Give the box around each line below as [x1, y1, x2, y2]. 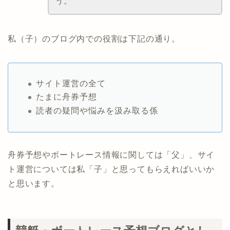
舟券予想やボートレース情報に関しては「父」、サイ [8, 150, 215, 160]
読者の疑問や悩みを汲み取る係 [36, 106, 158, 116]
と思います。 [8, 179, 60, 188]
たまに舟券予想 [36, 92, 97, 102]
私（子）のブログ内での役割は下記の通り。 [8, 34, 180, 43]
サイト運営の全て [36, 79, 106, 88]
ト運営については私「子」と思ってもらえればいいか [8, 165, 215, 174]
